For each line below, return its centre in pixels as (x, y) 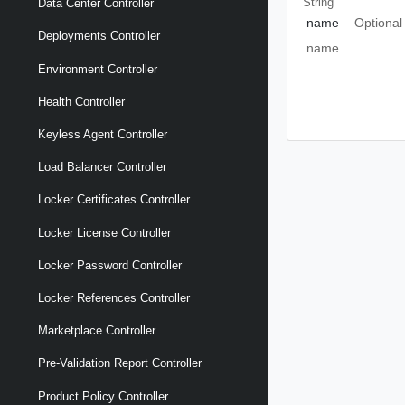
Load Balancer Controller (102, 167)
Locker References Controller (114, 297)
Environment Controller (98, 69)
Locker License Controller (104, 232)
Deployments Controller (99, 36)
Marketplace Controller (97, 331)
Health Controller (81, 101)
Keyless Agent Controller (103, 135)
